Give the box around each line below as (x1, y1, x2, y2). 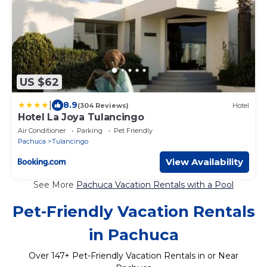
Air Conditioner (18, 126, 66, 135)
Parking (77, 126, 103, 135)
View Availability (166, 156, 243, 168)
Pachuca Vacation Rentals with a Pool (76, 179, 234, 191)
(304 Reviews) (77, 101, 129, 110)
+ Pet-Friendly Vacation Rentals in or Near (64, 250, 238, 262)
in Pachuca (88, 225, 179, 245)
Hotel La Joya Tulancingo (18, 111, 144, 123)
